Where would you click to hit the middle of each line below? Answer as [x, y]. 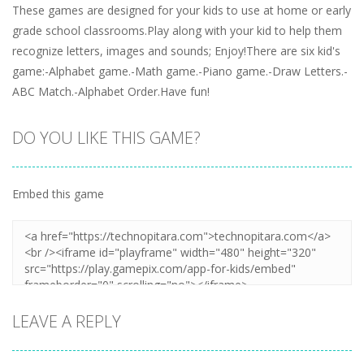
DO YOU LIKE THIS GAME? [106, 137]
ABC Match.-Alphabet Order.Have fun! [111, 91]
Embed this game [58, 193]
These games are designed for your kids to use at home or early [182, 10]
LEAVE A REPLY [67, 321]
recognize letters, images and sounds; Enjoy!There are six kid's [176, 50]
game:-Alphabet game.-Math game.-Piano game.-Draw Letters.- [180, 71]
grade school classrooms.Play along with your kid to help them [177, 30]
